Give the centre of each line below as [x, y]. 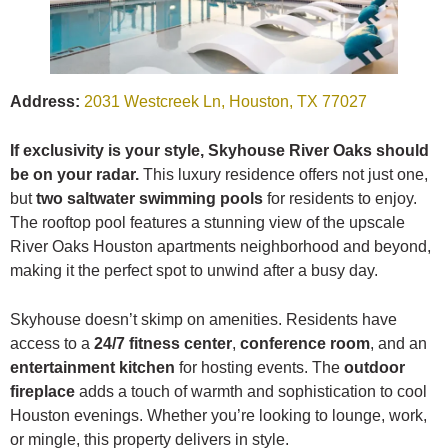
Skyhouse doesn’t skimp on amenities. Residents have [203, 319]
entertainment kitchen [92, 367]
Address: [45, 101]
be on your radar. [74, 174]
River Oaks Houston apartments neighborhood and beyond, [220, 246]
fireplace [42, 391]
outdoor [374, 367]
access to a [52, 343]
